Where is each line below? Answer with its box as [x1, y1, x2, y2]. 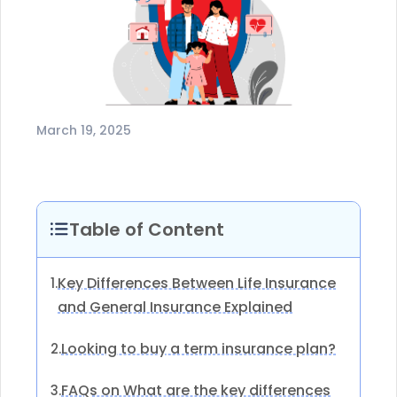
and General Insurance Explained [58, 296, 292, 317]
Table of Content [69, 216, 225, 242]
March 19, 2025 [36, 121, 131, 139]
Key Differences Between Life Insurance [58, 272, 336, 293]
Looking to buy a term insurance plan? [61, 338, 336, 359]
